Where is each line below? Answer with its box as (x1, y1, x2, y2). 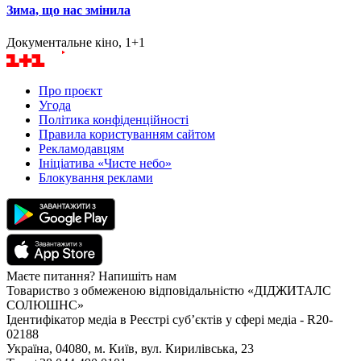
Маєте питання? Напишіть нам (6, 268, 176, 283)
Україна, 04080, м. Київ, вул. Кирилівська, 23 (6, 341, 254, 355)
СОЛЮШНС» (6, 297, 84, 312)
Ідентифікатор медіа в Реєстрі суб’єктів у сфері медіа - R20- (6, 312, 333, 326)
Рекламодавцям (39, 141, 124, 156)
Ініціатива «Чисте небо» (39, 156, 172, 170)
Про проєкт (39, 83, 102, 98)
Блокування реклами (39, 170, 153, 185)
